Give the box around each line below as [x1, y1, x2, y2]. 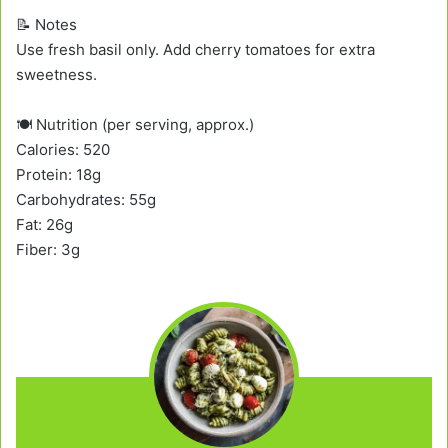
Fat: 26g [16, 214, 73, 234]
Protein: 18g [16, 164, 101, 184]
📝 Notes [16, 14, 77, 34]
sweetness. [16, 64, 97, 84]
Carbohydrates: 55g [16, 189, 156, 209]
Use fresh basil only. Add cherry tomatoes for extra [16, 39, 375, 59]
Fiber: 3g [16, 239, 80, 259]
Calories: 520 [16, 139, 110, 159]
